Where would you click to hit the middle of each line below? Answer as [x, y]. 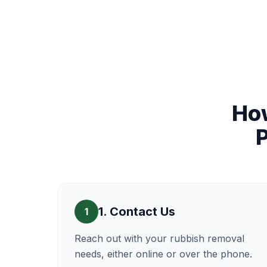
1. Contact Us [137, 212]
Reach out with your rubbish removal [159, 238]
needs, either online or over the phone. [163, 254]
